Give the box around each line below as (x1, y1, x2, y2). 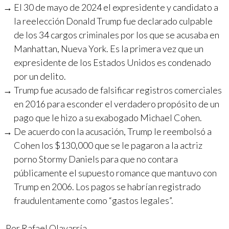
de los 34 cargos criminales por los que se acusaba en (14, 29, 220, 40)
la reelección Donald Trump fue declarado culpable (14, 15, 213, 27)
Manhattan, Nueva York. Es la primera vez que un (14, 43, 204, 54)
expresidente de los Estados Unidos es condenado (14, 57, 212, 68)
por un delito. (14, 71, 66, 82)
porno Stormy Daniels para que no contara (14, 153, 178, 165)
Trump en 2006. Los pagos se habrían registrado (14, 181, 201, 192)
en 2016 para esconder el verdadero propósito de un (14, 98, 220, 109)
